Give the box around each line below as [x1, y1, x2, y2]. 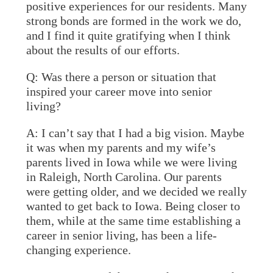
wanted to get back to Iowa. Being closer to [26, 199, 240, 213]
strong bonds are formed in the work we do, [26, 14, 241, 27]
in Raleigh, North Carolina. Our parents [26, 170, 222, 183]
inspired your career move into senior [26, 85, 212, 98]
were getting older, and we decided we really [26, 185, 247, 198]
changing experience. [26, 243, 131, 257]
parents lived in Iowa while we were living [26, 155, 237, 169]
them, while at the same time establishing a [26, 214, 241, 227]
